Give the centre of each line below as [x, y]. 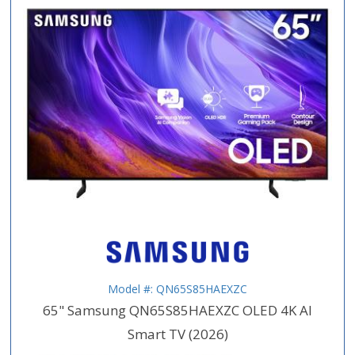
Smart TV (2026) [177, 334]
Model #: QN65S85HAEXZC [177, 289]
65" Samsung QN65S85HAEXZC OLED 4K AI [177, 311]
